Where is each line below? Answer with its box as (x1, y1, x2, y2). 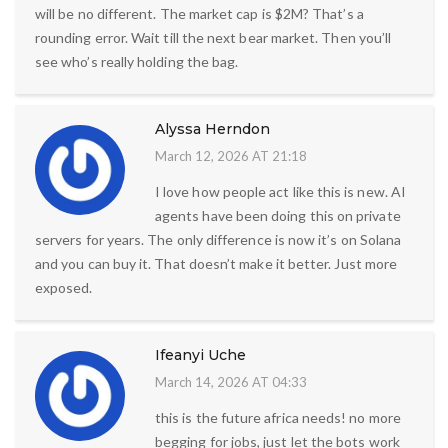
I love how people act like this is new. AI (155, 183, 406, 201)
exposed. (35, 279, 93, 297)
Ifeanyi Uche (155, 346, 246, 365)
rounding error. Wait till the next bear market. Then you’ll (35, 29, 392, 47)
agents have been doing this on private (155, 207, 401, 225)
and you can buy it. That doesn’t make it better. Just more (35, 255, 398, 273)
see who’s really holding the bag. (35, 53, 239, 71)
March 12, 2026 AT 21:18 (155, 148, 307, 165)
